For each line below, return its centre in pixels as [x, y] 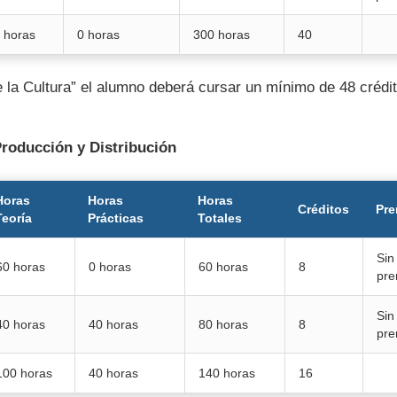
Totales [219, 218]
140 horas [226, 373]
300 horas [221, 34]
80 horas [223, 324]
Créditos [323, 209]
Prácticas [115, 218]
